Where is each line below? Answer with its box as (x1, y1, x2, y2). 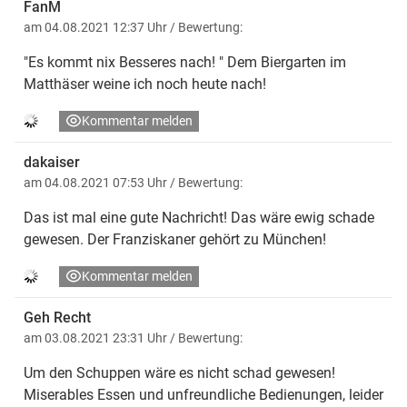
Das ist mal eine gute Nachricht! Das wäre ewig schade (24, 208, 374, 226)
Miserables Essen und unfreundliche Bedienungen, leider (24, 385, 383, 403)
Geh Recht (24, 308, 91, 326)
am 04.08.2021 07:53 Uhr (24, 174, 170, 190)
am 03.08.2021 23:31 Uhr (24, 330, 170, 345)
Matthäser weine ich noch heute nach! (24, 74, 266, 93)
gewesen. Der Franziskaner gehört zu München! (24, 230, 326, 248)
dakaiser (24, 153, 80, 171)
